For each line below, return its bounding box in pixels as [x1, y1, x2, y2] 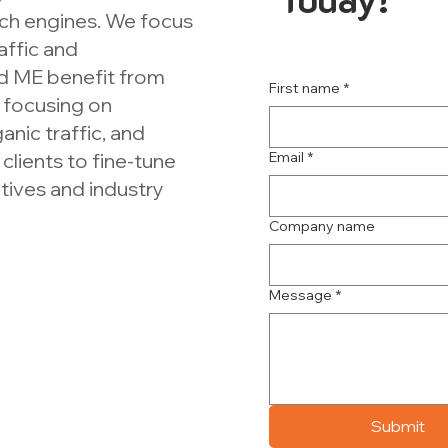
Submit [370, 415, 425, 436]
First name [268, 78, 340, 97]
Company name [268, 216, 375, 235]
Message [268, 285, 332, 304]
